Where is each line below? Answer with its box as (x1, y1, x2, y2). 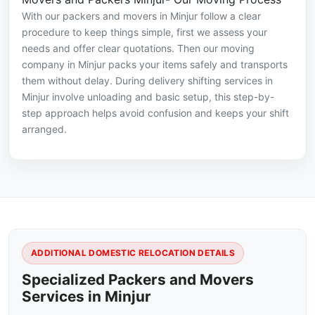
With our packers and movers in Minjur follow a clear (22, 10, 261, 22)
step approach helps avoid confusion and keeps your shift (22, 107, 289, 120)
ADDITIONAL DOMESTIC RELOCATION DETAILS (31, 247, 236, 259)
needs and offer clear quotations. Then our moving (22, 42, 255, 55)
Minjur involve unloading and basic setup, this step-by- (22, 91, 274, 103)
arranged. (22, 123, 67, 136)
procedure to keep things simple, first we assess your (22, 26, 267, 39)
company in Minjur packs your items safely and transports (22, 58, 288, 71)
